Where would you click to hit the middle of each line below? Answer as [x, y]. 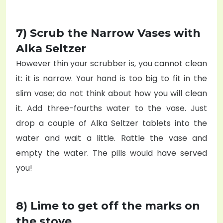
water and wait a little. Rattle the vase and [111, 138]
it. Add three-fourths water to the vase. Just [111, 108]
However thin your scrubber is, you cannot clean [111, 63]
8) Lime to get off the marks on [108, 206]
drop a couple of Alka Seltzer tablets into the [111, 123]
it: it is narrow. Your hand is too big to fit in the [111, 78]
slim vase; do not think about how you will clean [111, 93]
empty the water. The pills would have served [111, 153]
